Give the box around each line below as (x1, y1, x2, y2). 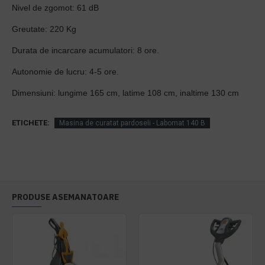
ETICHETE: (12, 118, 50, 127)
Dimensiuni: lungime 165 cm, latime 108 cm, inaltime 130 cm (12, 88, 239, 98)
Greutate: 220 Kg (12, 24, 76, 34)
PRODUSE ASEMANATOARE (12, 192, 119, 202)
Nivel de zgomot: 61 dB (12, 3, 99, 12)
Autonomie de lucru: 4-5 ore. (12, 67, 119, 76)
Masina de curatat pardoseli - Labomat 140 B (59, 118, 205, 127)
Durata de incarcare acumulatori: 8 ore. (12, 46, 159, 55)
